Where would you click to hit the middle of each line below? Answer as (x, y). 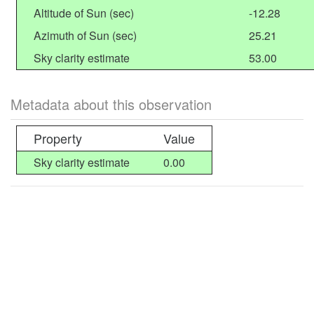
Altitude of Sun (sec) (84, 13)
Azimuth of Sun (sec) (85, 35)
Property (58, 138)
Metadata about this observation (111, 104)
